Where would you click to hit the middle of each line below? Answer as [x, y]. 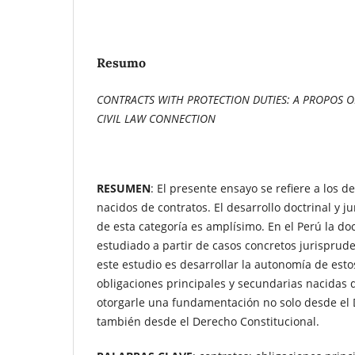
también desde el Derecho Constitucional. [208, 321]
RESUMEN [124, 188]
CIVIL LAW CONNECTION [156, 118]
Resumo [121, 62]
